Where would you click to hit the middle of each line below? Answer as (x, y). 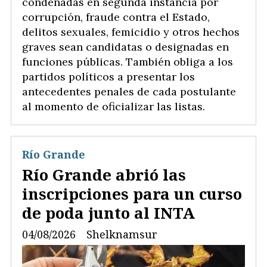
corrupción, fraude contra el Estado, (116, 17)
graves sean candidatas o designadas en (125, 46)
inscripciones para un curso (132, 194)
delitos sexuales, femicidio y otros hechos (131, 32)
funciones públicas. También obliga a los (128, 61)
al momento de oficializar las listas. (115, 106)
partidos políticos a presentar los (108, 76)
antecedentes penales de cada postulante (129, 91)
